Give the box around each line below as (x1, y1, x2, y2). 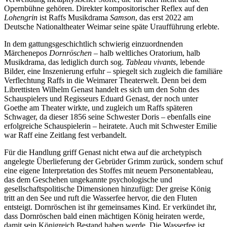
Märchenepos (4, 49, 49, 57)
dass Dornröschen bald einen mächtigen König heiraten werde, (4, 212, 205, 220)
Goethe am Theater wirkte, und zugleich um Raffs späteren (4, 103, 193, 112)
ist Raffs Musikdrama (37, 13, 110, 22)
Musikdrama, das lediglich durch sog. (4, 58, 126, 66)
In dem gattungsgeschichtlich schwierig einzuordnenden (4, 40, 183, 48)
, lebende (176, 58, 205, 66)
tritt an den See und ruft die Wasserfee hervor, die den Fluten (4, 194, 197, 202)
